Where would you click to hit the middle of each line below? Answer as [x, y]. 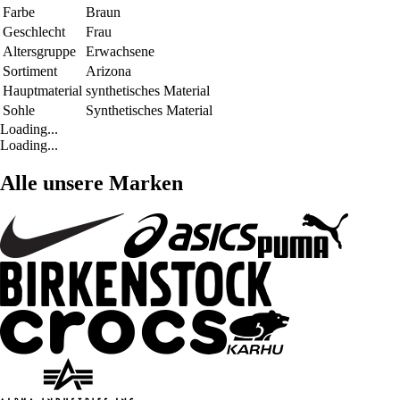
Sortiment [30, 71]
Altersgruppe [39, 52]
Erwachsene [120, 52]
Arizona [108, 71]
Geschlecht [34, 32]
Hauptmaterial [42, 91]
